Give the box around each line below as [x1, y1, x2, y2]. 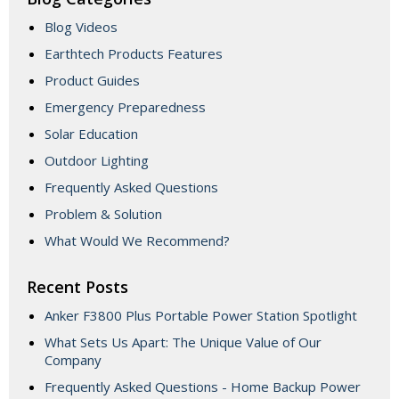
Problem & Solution [45, 205, 162, 224]
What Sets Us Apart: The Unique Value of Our [45, 333, 322, 352]
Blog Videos [45, 18, 118, 37]
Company [45, 351, 102, 370]
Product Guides [45, 71, 140, 90]
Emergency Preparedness [45, 98, 206, 117]
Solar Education [45, 125, 138, 143]
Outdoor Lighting [45, 151, 149, 170]
